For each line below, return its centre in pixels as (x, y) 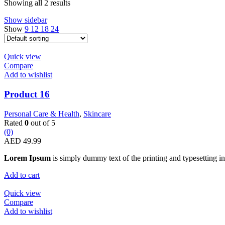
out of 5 (42, 123)
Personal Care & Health (42, 114)
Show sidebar (26, 20)
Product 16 (27, 94)
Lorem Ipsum (27, 158)
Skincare (97, 114)
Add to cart (22, 175)
